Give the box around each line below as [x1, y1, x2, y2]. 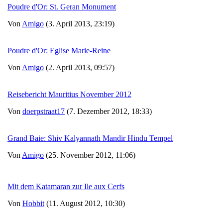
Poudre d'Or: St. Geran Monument [7, 2, 116, 11]
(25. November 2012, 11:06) [44, 150, 135, 159]
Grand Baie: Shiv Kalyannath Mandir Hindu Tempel [7, 133, 173, 142]
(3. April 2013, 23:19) [44, 19, 114, 28]
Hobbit [22, 199, 44, 208]
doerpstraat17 [22, 107, 65, 115]
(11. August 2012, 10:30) [44, 199, 125, 208]
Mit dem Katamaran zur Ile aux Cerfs [7, 182, 124, 191]
